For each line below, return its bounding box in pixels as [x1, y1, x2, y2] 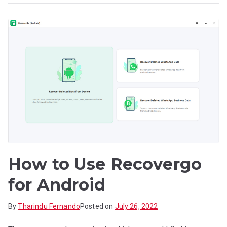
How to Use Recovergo [8, 154, 202, 174]
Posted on [80, 202, 115, 211]
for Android [8, 175, 106, 195]
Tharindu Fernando [18, 202, 81, 211]
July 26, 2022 [115, 202, 158, 211]
